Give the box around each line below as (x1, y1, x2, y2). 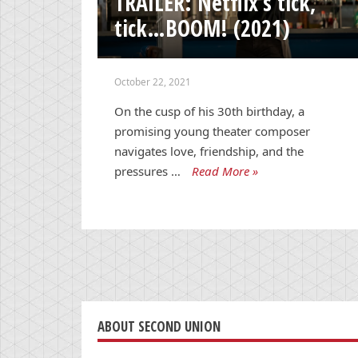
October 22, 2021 (114, 75, 192, 89)
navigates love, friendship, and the (114, 142, 304, 159)
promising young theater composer (114, 122, 311, 139)
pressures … (114, 162, 181, 179)
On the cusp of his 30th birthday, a (114, 102, 305, 119)
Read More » (192, 162, 259, 179)
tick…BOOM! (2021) (114, 13, 291, 44)
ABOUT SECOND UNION (97, 316, 221, 336)
